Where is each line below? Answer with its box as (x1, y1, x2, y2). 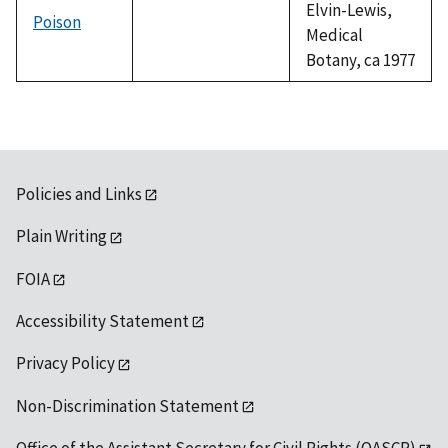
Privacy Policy (16, 352, 115, 375)
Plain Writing (16, 225, 107, 248)
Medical (306, 23, 363, 46)
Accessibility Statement (16, 310, 189, 333)
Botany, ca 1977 (306, 48, 415, 71)
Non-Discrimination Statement (16, 394, 239, 417)
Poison (33, 10, 81, 33)
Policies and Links (16, 182, 142, 205)
